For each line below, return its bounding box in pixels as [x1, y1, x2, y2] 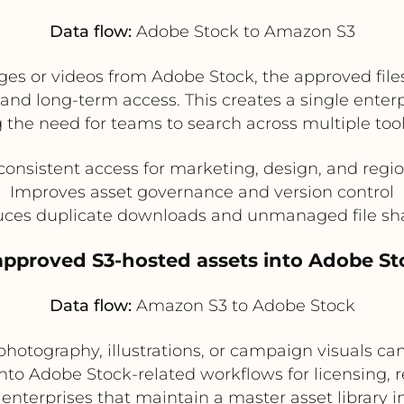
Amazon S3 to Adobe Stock [131, 295, 355, 316]
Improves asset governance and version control [10, 181, 394, 202]
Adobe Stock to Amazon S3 [131, 21, 355, 41]
